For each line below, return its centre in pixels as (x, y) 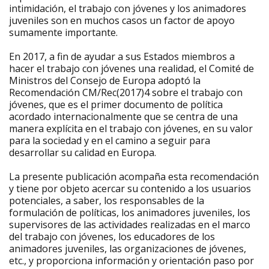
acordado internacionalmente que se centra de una (123, 116)
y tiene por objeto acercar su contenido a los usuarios (130, 189)
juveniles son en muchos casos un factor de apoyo (122, 20)
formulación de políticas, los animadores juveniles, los (130, 213)
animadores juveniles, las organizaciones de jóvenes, (128, 249)
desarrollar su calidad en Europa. (83, 153)
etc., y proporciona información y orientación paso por (131, 261)
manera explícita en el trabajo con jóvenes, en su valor (131, 128)
